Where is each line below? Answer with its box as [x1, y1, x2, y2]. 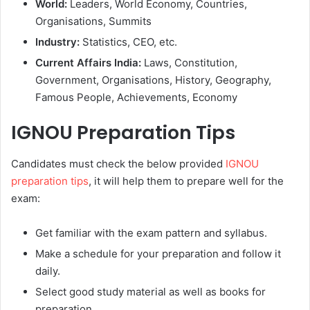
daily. [35, 264, 60, 277]
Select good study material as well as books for [35, 284, 266, 298]
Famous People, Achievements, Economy [35, 91, 237, 104]
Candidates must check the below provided [11, 156, 226, 170]
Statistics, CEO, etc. [80, 35, 177, 49]
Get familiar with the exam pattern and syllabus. [35, 226, 267, 239]
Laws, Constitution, [141, 56, 237, 70]
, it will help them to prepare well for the [89, 174, 284, 188]
